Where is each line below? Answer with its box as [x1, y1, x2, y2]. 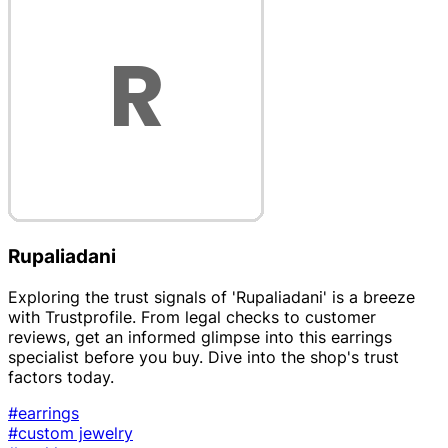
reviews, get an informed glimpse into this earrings [8, 326, 392, 347]
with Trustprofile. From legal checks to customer [8, 306, 376, 327]
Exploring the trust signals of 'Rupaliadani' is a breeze [8, 286, 415, 307]
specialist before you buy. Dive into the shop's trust [8, 346, 399, 367]
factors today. [8, 366, 114, 387]
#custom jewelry [8, 422, 133, 443]
